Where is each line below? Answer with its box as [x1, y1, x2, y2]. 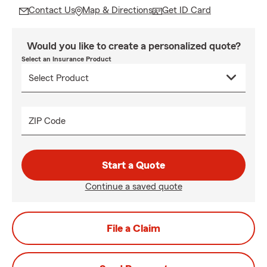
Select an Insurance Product [21, 55, 111, 63]
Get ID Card [162, 5, 211, 15]
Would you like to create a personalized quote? [26, 41, 241, 51]
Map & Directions [82, 5, 153, 15]
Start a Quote [102, 160, 165, 170]
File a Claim [107, 223, 160, 234]
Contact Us [29, 5, 75, 15]
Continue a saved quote [85, 182, 182, 191]
